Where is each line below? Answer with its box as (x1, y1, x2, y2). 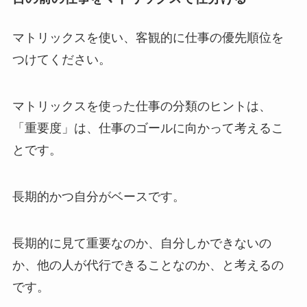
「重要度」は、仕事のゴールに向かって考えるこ (12, 121, 284, 136)
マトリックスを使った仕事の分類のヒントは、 (12, 99, 271, 114)
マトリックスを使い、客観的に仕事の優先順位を (12, 31, 284, 45)
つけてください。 (12, 53, 111, 67)
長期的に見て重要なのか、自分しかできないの (12, 236, 271, 250)
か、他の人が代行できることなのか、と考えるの (12, 258, 284, 272)
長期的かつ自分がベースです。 (12, 190, 185, 204)
